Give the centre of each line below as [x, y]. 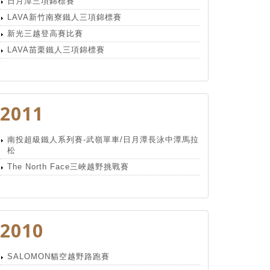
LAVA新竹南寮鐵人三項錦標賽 [64, 17]
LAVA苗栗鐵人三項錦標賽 [56, 50]
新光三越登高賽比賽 [45, 33]
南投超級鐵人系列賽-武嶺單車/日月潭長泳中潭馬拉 [103, 140]
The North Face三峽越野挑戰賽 [68, 167]
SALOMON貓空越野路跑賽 [58, 256]
